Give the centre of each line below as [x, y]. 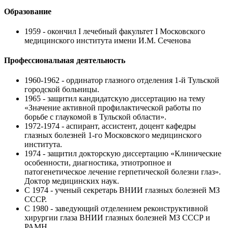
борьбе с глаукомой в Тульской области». [95, 117]
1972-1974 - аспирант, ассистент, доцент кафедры [110, 126]
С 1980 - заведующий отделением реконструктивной [116, 209]
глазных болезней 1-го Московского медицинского [113, 135]
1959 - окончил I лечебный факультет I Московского [115, 31]
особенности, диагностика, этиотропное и [98, 163]
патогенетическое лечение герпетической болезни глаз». [123, 172]
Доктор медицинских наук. [72, 181]
